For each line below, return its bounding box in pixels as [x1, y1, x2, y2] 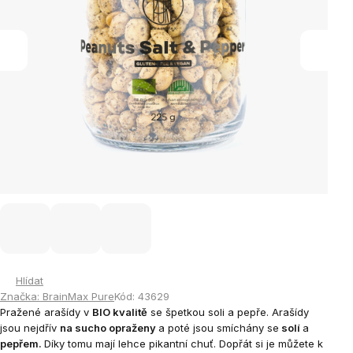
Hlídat [16, 274, 43, 287]
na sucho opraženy [60, 321, 158, 334]
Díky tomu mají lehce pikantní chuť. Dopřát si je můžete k [44, 337, 323, 350]
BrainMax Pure [43, 290, 114, 303]
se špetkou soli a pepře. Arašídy [147, 306, 309, 318]
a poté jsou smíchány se [158, 321, 279, 334]
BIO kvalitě [92, 306, 147, 318]
